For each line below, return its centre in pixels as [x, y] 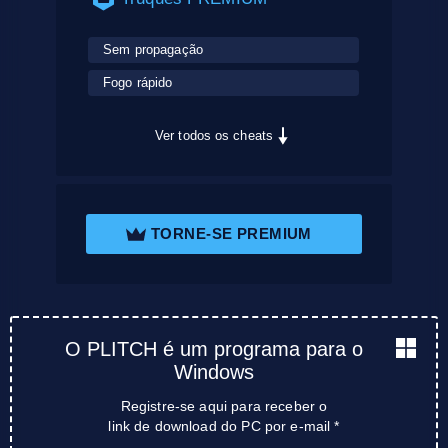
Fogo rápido [138, 82]
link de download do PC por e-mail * [224, 425]
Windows [214, 371]
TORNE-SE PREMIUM [231, 234]
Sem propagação [153, 49]
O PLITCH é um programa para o [214, 348]
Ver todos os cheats [214, 135]
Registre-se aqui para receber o [224, 405]
